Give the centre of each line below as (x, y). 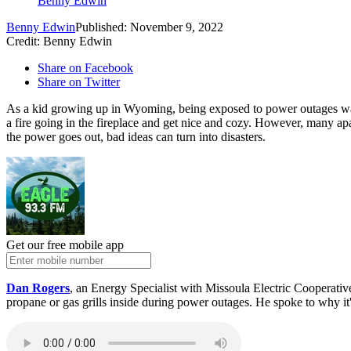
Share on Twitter (79, 82)
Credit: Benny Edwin (59, 42)
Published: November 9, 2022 (149, 27)
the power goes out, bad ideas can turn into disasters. (136, 137)
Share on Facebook (85, 68)
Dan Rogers (38, 288)
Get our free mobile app (65, 245)
